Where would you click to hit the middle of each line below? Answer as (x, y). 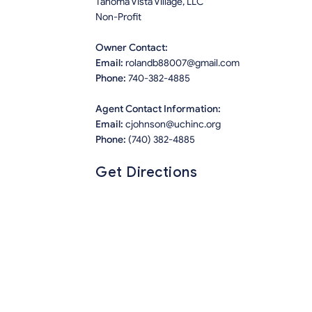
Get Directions (146, 172)
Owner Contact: (132, 47)
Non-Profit (118, 17)
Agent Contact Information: (158, 109)
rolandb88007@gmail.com (182, 63)
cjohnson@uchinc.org (173, 124)
